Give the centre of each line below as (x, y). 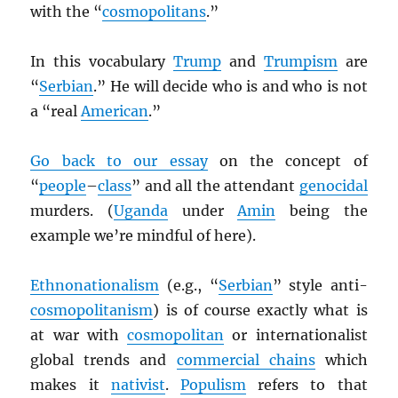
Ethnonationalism (95, 286)
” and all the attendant (215, 186)
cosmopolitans (155, 12)
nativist (138, 385)
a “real (56, 111)
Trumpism (300, 62)
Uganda (141, 211)
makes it (71, 385)
